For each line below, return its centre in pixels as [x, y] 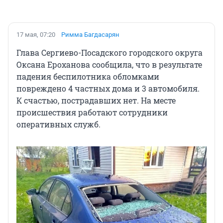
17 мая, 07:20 [36, 35]
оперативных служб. [58, 124]
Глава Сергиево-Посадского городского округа [110, 53]
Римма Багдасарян [90, 35]
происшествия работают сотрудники [92, 112]
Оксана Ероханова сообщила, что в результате [109, 65]
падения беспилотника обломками [88, 77]
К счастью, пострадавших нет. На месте [96, 101]
